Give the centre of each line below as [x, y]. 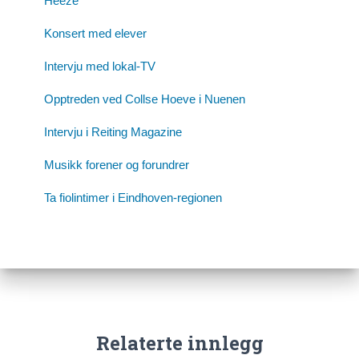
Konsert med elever [95, 33]
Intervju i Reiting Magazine [113, 131]
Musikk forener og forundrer [117, 164]
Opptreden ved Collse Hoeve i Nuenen [145, 99]
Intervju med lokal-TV [100, 66]
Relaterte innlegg [179, 343]
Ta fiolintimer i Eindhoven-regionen [133, 197]
